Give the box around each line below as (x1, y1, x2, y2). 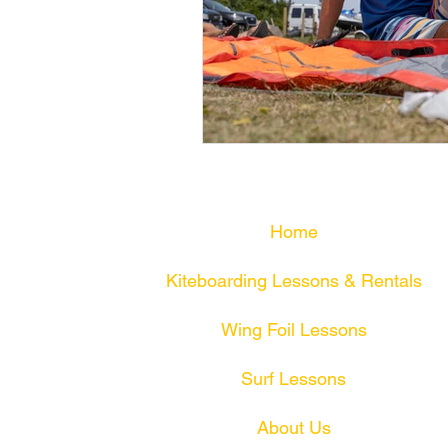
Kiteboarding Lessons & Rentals (165, 269, 422, 291)
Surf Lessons (241, 367, 346, 389)
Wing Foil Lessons (220, 318, 367, 340)
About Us (256, 416, 331, 438)
